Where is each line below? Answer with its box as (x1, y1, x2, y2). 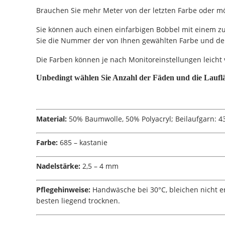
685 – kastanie (58, 137, 107, 147)
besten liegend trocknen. (36, 195, 120, 205)
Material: (36, 114, 69, 124)
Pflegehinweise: (36, 184, 90, 194)
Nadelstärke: (36, 161, 80, 171)
